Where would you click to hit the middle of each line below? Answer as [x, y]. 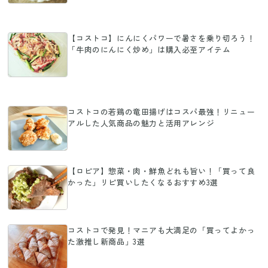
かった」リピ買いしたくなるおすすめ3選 [143, 182]
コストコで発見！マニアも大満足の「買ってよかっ [162, 230]
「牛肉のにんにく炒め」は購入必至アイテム [149, 50]
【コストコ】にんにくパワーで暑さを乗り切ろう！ [162, 38]
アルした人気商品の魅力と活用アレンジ [141, 123]
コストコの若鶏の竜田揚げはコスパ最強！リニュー [162, 112]
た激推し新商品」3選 [106, 242]
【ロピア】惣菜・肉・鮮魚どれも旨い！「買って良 [162, 171]
